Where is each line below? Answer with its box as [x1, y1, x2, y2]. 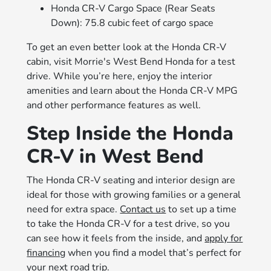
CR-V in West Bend [27, 143, 204, 169]
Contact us [120, 202, 166, 216]
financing [27, 246, 66, 260]
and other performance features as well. [27, 98, 201, 112]
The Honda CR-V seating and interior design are [27, 173, 236, 187]
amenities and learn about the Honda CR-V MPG [27, 83, 238, 97]
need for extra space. [27, 202, 120, 216]
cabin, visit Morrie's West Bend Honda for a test [27, 54, 236, 68]
